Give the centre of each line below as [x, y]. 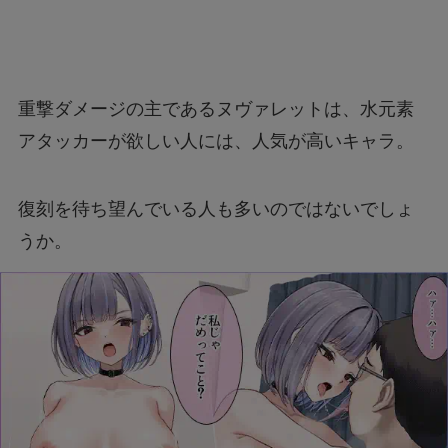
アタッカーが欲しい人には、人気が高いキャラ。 [215, 141]
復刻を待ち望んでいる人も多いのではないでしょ [215, 209]
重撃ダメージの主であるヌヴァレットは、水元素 [215, 109]
